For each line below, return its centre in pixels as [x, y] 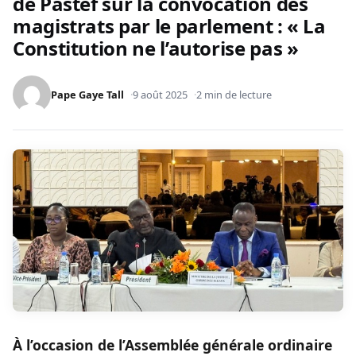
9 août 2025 [160, 95]
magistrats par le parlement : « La [169, 26]
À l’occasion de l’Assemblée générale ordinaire [172, 344]
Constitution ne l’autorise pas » [156, 48]
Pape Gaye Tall [87, 95]
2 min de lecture [234, 95]
